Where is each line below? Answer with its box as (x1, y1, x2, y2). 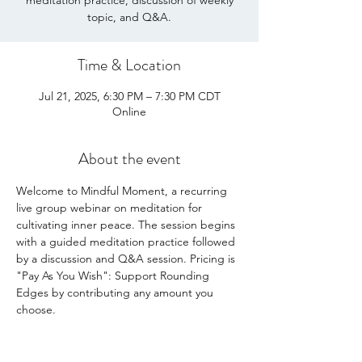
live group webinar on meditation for (16, 200, 205, 215)
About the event (78, 147, 181, 170)
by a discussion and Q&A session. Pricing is (16, 251, 238, 266)
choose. (16, 302, 59, 317)
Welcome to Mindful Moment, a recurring (16, 183, 230, 198)
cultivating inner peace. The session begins (16, 217, 238, 232)
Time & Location (78, 53, 181, 77)
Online (112, 104, 146, 119)
